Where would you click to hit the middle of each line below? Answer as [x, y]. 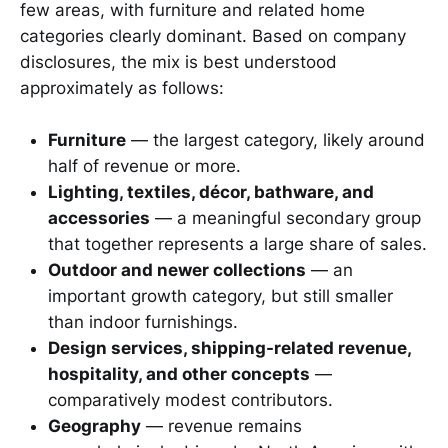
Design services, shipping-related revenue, [229, 348]
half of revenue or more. [144, 166]
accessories [99, 218]
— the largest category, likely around [275, 140]
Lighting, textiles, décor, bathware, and [211, 192]
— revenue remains [221, 426]
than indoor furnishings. [143, 322]
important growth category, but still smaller [220, 296]
